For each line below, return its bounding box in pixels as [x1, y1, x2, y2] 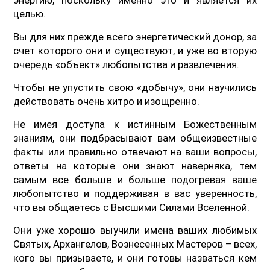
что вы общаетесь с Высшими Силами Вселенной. [13, 201, 250, 213]
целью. [13, 7, 46, 20]
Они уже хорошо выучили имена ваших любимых [13, 224, 257, 236]
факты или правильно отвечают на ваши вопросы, [13, 145, 257, 158]
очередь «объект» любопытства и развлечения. [13, 58, 240, 71]
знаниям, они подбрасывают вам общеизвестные [13, 131, 257, 144]
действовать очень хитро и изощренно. [13, 95, 200, 107]
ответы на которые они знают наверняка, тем [13, 159, 257, 172]
